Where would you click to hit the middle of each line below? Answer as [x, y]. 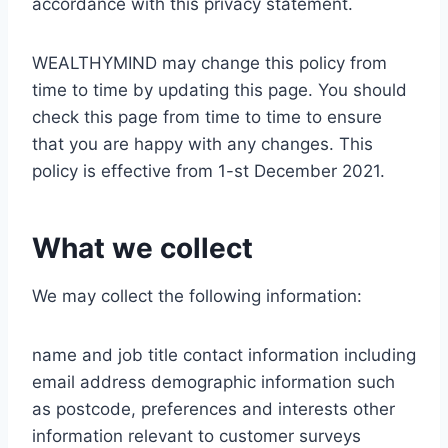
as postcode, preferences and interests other [213, 409]
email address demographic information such [213, 382]
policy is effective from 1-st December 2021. [208, 171]
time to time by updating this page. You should [219, 90]
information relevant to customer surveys [196, 436]
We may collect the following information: [197, 296]
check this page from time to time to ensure [207, 117]
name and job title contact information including [224, 355]
